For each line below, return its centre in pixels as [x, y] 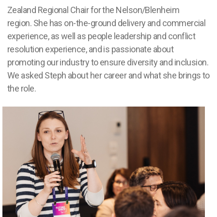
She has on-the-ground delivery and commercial [119, 23]
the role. [22, 88]
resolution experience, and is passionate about [91, 49]
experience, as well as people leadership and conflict [101, 36]
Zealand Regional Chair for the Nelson [75, 10]
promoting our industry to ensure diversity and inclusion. [108, 62]
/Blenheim [161, 10]
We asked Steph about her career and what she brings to [108, 75]
